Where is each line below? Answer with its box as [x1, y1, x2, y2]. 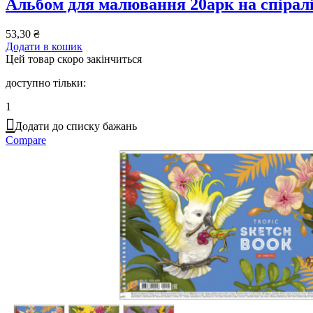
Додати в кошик [6, 40, 82, 52]
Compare [6, 133, 46, 146]
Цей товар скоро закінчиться [6, 52, 142, 65]
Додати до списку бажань [15, 119, 137, 132]
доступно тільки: [6, 76, 86, 89]
